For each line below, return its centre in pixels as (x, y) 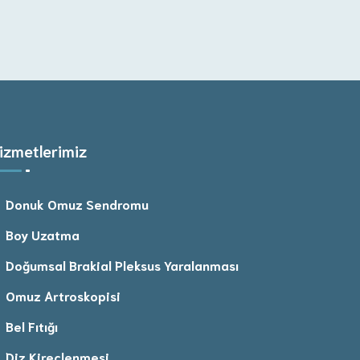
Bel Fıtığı (32, 325)
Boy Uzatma (43, 234)
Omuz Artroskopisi (63, 295)
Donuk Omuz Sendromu (77, 203)
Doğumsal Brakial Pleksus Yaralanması (122, 264)
